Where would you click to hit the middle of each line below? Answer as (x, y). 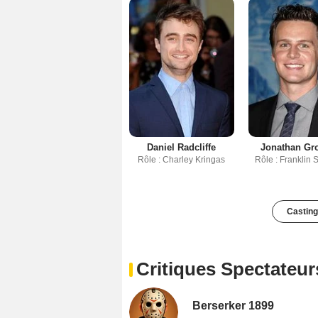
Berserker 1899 (234, 305)
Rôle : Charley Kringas (182, 159)
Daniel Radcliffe (182, 147)
